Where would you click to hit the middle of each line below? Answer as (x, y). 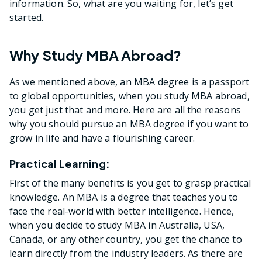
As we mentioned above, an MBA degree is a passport (130, 82)
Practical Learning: (60, 164)
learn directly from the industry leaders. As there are (126, 254)
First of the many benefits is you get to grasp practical (130, 183)
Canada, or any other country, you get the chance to (126, 239)
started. (27, 17)
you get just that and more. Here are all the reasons (125, 110)
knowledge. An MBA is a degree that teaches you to (124, 197)
